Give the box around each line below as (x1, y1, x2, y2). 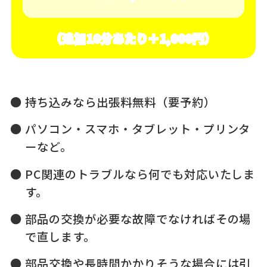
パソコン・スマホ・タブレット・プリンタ (25, 120, 251, 138)
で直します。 (25, 228, 95, 245)
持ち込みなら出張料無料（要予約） (25, 93, 216, 110)
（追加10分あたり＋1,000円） (50, 30, 217, 46)
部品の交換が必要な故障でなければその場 (25, 210, 252, 227)
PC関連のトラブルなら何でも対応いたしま (25, 165, 256, 182)
